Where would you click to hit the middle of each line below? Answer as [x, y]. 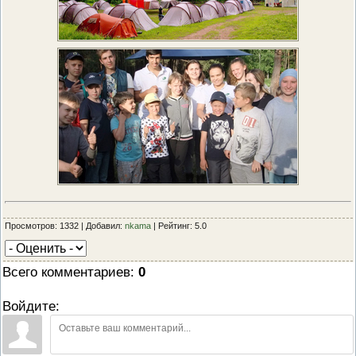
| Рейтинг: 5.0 [179, 225]
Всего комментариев [66, 271]
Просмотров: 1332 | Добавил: [65, 225]
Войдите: [31, 306]
